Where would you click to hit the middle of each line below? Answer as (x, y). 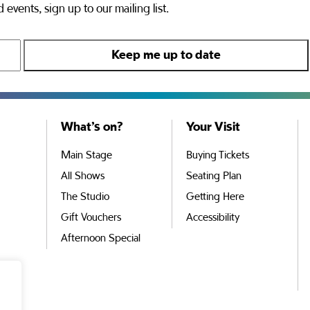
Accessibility (213, 218)
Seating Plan (214, 176)
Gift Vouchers (91, 218)
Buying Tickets (218, 155)
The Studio (85, 197)
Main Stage (86, 155)
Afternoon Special (100, 238)
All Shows (82, 176)
